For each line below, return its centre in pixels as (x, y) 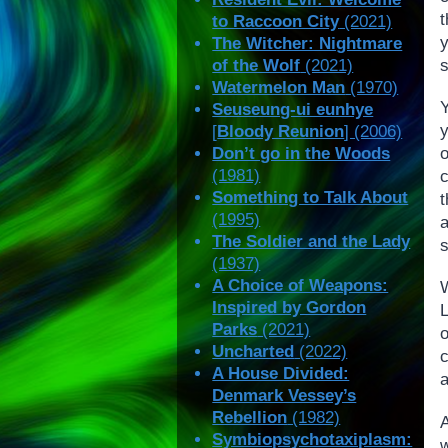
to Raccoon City (276, 22)
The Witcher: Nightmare (307, 44)
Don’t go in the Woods (301, 154)
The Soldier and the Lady (311, 242)
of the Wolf (256, 66)
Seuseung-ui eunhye (293, 110)
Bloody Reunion (281, 132)
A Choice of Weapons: (300, 286)
